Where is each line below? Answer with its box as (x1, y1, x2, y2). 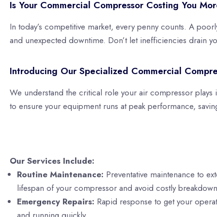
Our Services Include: (10, 155, 94, 167)
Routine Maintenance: (17, 168, 104, 180)
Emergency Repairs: (17, 195, 94, 207)
